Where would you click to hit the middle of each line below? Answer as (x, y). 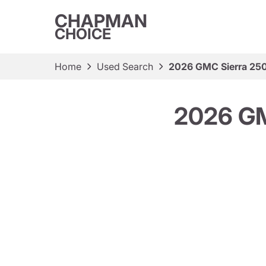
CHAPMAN (101, 21)
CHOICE (83, 34)
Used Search (125, 66)
